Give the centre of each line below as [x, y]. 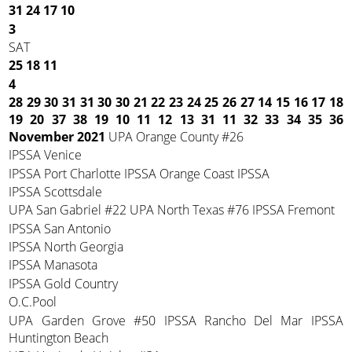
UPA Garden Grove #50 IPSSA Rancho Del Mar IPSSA [176, 320]
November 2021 [57, 137]
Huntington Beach [59, 337]
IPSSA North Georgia [66, 247]
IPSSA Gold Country [64, 283]
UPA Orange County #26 [175, 137]
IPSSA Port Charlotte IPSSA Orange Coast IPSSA [139, 173]
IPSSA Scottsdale [56, 192]
